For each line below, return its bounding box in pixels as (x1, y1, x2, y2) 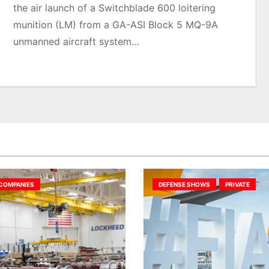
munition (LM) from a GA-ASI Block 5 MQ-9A (13, 18, 219, 31)
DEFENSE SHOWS (159, 181, 210, 188)
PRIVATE (225, 181, 250, 188)
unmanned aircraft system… (13, 35, 140, 47)
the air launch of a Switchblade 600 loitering (13, 1, 216, 14)
